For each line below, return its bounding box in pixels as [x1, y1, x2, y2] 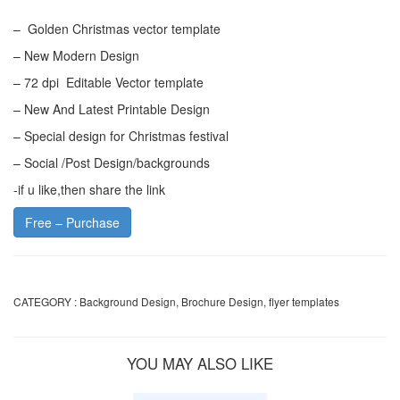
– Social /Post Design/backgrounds [13, 153, 210, 171]
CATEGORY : [13, 293, 77, 309]
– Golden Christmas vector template [13, 19, 221, 37]
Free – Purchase [25, 212, 120, 231]
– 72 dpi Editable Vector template [13, 72, 204, 91]
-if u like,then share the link [13, 179, 165, 198]
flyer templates [269, 293, 339, 309]
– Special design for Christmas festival [13, 126, 229, 145]
